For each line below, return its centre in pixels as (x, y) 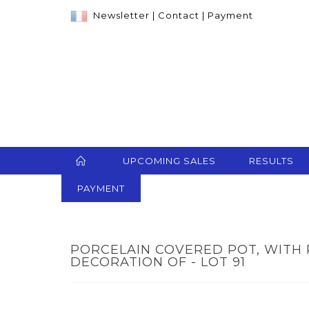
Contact (179, 15)
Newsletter (121, 15)
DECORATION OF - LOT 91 (158, 262)
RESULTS (271, 161)
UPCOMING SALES (169, 161)
